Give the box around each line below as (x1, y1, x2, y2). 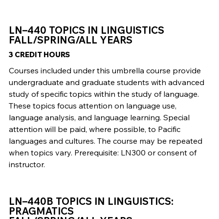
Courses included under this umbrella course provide (8, 66, 201, 76)
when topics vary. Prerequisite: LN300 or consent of (8, 148, 197, 158)
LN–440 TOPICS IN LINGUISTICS (8, 24, 164, 37)
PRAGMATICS (8, 205, 74, 218)
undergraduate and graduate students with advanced (8, 77, 204, 88)
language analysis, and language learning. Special (8, 112, 190, 123)
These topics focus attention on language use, (8, 101, 176, 111)
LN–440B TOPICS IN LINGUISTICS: (8, 195, 174, 208)
